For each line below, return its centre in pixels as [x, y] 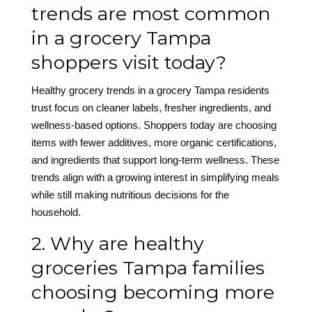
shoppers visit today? [128, 63]
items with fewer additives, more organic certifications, [154, 143]
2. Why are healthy [117, 244]
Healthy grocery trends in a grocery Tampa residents [150, 91]
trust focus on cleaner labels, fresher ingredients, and [151, 108]
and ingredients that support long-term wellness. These [155, 160]
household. [56, 212]
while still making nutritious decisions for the [130, 195]
